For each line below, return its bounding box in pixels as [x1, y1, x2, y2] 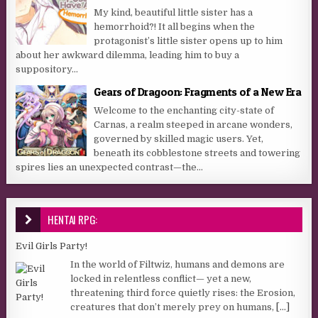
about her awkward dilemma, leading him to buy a [16, 50, 240, 61]
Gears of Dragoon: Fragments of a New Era [94, 84, 302, 99]
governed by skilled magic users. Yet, [94, 133, 264, 145]
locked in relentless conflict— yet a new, [70, 273, 252, 284]
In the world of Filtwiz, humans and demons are [70, 258, 285, 270]
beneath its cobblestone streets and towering [94, 148, 301, 159]
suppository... [16, 64, 79, 75]
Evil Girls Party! [16, 241, 88, 252]
